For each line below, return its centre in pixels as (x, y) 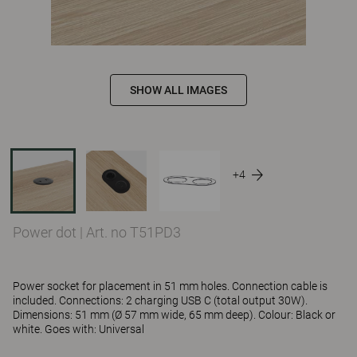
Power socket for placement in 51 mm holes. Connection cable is (170, 286)
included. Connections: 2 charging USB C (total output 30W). (160, 300)
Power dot (46, 232)
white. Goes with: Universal (78, 329)
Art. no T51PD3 (133, 232)
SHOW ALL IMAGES (178, 90)
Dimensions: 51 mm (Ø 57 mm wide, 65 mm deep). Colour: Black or (174, 315)
